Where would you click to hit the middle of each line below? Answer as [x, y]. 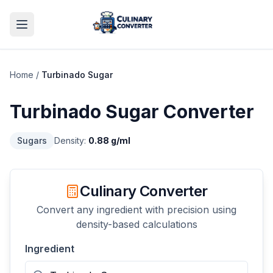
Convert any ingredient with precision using [136, 210]
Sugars [32, 140]
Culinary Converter [144, 191]
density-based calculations [136, 224]
